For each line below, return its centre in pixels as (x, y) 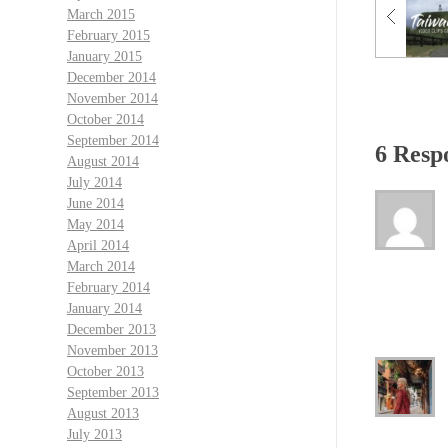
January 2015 (104, 56)
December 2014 (111, 77)
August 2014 (103, 161)
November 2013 (112, 350)
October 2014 (105, 119)
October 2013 (105, 371)
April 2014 (98, 245)
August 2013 (103, 413)
